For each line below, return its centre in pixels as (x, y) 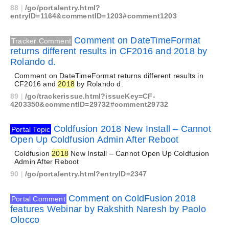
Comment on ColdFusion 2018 (132, 198)
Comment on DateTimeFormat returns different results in (109, 76)
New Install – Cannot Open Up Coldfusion (139, 153)
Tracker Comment (41, 41)
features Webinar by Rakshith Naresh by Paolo (108, 209)
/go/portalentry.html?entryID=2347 (86, 174)
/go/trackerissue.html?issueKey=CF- (90, 96)
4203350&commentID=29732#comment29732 (89, 104)
